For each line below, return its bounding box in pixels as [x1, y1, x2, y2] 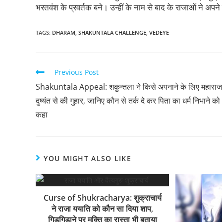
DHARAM [52, 28, 75, 36]
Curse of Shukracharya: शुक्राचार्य [43, 192, 162, 203]
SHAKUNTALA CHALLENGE [78, 28, 146, 36]
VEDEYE [149, 28, 169, 36]
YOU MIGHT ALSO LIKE [44, 153, 132, 163]
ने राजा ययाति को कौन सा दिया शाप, [52, 203, 154, 214]
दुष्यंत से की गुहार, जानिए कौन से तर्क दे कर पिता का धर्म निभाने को [36, 95, 220, 106]
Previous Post [55, 67, 99, 77]
